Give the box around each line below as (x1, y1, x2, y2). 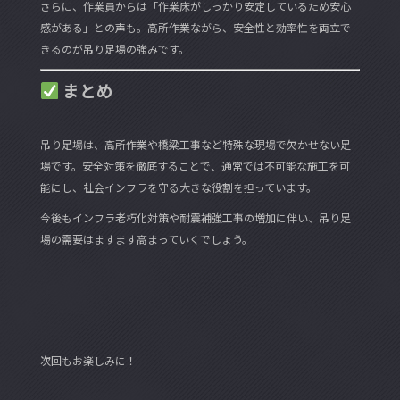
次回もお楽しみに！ (39, 352, 137, 368)
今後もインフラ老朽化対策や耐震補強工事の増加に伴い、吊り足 (39, 209, 351, 225)
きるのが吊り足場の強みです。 (39, 40, 189, 56)
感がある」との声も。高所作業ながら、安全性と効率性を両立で (39, 19, 351, 35)
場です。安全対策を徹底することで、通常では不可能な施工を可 (39, 157, 350, 173)
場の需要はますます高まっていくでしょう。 (39, 230, 253, 246)
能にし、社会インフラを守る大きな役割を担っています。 (39, 179, 317, 195)
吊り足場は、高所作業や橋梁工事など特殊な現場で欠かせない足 (39, 136, 351, 152)
